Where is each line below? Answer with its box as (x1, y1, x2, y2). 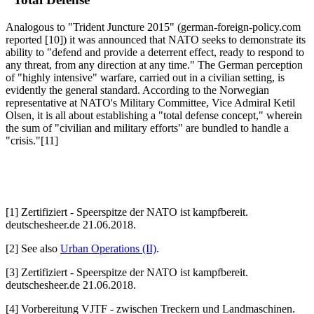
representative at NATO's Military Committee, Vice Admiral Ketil (6, 96, 295, 109)
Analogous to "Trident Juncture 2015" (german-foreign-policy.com (6, 20, 301, 33)
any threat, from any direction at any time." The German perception (6, 58, 303, 71)
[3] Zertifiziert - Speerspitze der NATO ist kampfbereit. (6, 266, 248, 278)
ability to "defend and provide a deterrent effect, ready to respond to (6, 46, 304, 58)
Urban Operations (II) (60, 242, 156, 254)
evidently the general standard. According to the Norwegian (6, 83, 269, 96)
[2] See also (6, 242, 60, 254)
